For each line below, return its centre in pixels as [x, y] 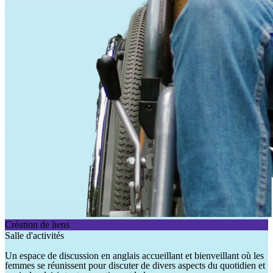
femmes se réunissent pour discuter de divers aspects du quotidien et [135, 266]
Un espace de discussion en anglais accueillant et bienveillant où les [134, 256]
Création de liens [37, 225]
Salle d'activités [34, 236]
